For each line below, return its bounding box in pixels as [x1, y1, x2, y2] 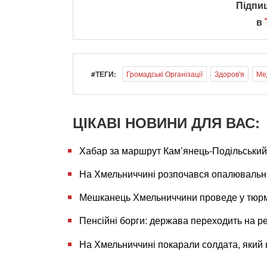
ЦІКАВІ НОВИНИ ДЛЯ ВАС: [73, 111, 260, 132]
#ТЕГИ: [91, 68, 116, 79]
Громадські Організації [126, 68, 203, 79]
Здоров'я [215, 68, 244, 79]
